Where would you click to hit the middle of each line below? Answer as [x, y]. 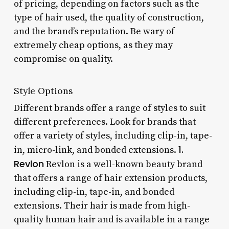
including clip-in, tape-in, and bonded [94, 192]
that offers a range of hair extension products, [110, 178]
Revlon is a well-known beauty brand [123, 164]
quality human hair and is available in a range [111, 219]
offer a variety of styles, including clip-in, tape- [113, 135]
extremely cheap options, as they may [93, 45]
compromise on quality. [63, 59]
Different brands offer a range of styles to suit [109, 108]
